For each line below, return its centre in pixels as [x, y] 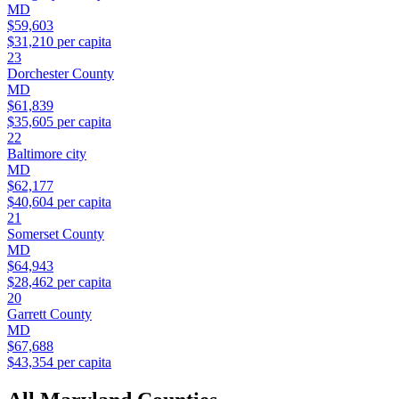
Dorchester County [61, 74]
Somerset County [56, 234]
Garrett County [49, 314]
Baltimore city [47, 154]
